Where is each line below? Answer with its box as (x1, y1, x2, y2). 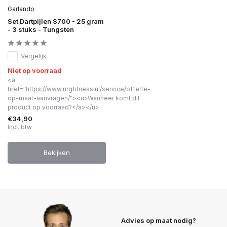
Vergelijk (21, 52, 47, 60)
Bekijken (44, 148, 70, 157)
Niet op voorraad (8, 66, 62, 74)
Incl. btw (8, 123, 32, 131)
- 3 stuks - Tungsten (8, 25, 74, 33)
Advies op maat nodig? (121, 216, 196, 224)
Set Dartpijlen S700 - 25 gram (8, 17, 104, 25)
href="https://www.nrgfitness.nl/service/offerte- (8, 85, 150, 93)
